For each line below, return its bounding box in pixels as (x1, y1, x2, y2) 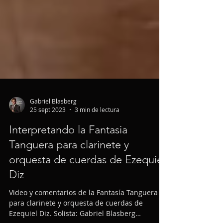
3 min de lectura (75, 145, 119, 153)
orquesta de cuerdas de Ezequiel (9, 193, 165, 206)
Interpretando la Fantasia (9, 163, 127, 176)
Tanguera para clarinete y (9, 178, 129, 191)
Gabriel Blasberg (30, 136, 77, 145)
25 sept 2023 (30, 145, 66, 153)
